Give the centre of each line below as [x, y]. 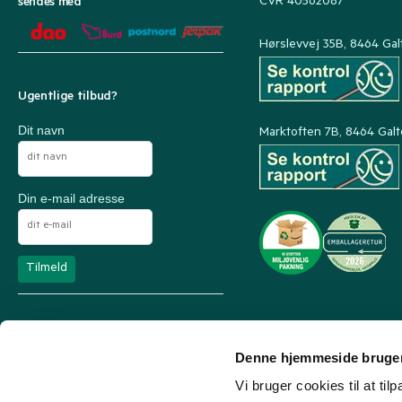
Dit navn [41, 130]
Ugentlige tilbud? [68, 97]
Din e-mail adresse [71, 198]
